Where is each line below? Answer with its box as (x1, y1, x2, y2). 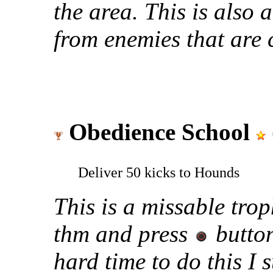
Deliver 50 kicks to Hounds (78, 163, 239, 180)
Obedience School (69, 118, 250, 145)
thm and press (54, 220, 194, 247)
